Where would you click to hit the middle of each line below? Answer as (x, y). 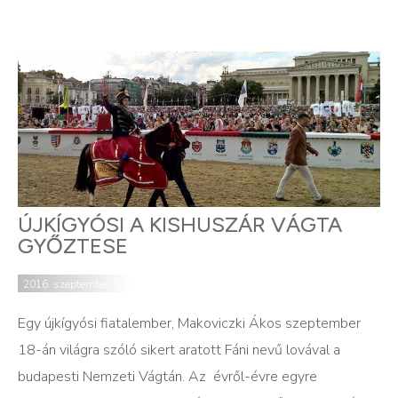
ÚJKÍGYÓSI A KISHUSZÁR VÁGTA (180, 225)
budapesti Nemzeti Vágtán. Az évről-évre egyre (167, 377)
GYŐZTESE (73, 246)
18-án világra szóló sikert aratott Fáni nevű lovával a (179, 350)
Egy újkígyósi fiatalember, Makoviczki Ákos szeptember (189, 324)
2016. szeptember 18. (76, 285)
